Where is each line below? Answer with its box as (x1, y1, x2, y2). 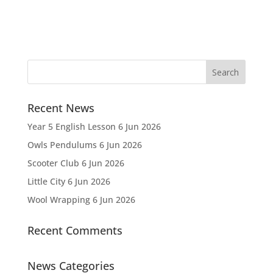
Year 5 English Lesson (27, 120, 116, 132)
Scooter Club (27, 157, 79, 169)
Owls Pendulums (27, 138, 97, 151)
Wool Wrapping (27, 193, 90, 205)
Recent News (27, 100, 94, 115)
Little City (27, 175, 65, 187)
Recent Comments (27, 222, 122, 238)
